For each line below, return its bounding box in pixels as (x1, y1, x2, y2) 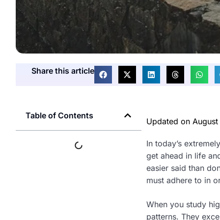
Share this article (31, 65, 94, 76)
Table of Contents (26, 110, 93, 120)
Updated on (146, 116, 192, 126)
